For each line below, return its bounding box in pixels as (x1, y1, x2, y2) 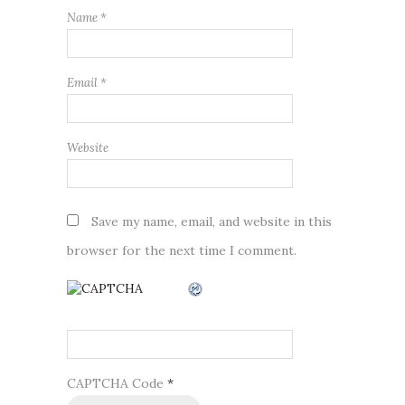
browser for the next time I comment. (67, 241, 297, 259)
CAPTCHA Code (67, 374, 164, 391)
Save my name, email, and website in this (91, 212, 332, 230)
